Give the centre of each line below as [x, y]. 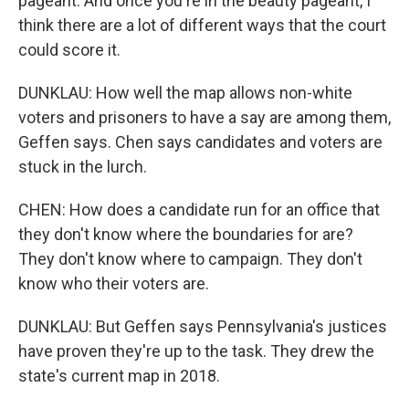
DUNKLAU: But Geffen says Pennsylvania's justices [203, 326]
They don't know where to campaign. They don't [190, 259]
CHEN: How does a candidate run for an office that [199, 210]
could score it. [69, 50]
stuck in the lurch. [83, 167]
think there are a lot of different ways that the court [202, 25]
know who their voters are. [114, 283]
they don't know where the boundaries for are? [186, 234]
